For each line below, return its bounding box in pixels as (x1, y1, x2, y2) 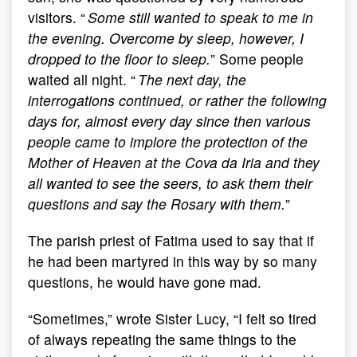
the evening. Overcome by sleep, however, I (28, 28, 304, 48)
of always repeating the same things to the (28, 329, 296, 349)
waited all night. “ (28, 69, 138, 89)
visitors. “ (28, 7, 88, 27)
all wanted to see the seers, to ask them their (28, 173, 312, 193)
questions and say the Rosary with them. (28, 194, 285, 214)
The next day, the (138, 69, 246, 89)
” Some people (210, 49, 304, 69)
